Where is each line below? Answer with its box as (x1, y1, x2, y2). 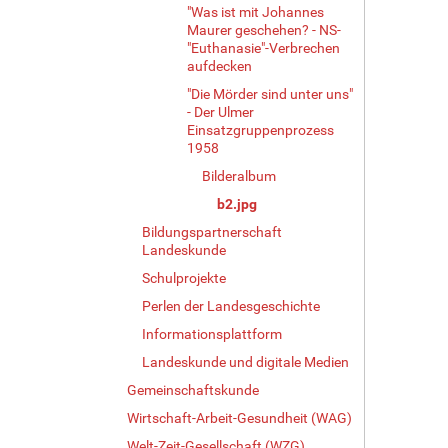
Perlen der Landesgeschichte (142, 297, 320, 314)
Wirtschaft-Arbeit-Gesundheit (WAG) (127, 409, 352, 426)
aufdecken (187, 57, 252, 74)
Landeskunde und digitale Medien (142, 353, 349, 370)
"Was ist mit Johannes (187, 3, 324, 20)
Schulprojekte (142, 269, 226, 286)
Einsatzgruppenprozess (187, 121, 334, 138)
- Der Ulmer (187, 103, 254, 120)
